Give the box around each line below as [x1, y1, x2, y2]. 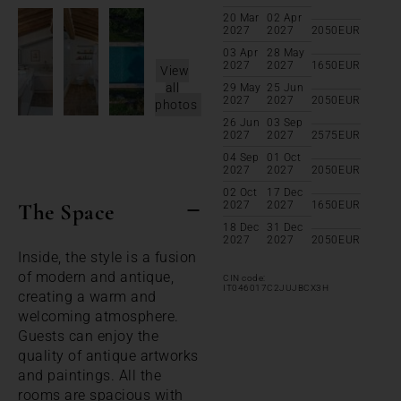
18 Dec [223, 220, 259, 234]
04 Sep [223, 150, 259, 164]
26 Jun [223, 115, 260, 129]
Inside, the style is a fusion [18, 248, 197, 266]
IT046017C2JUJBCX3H [223, 282, 328, 293]
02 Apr [267, 11, 303, 24]
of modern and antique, [18, 268, 174, 286]
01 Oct [267, 150, 302, 164]
